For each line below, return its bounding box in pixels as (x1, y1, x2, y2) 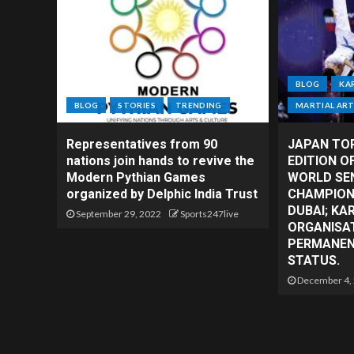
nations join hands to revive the (66, 153, 254, 169)
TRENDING (175, 100, 222, 111)
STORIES (118, 100, 156, 111)
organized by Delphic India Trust (66, 186, 258, 202)
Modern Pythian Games (66, 170, 205, 186)
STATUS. (287, 253, 340, 269)
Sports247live (180, 208, 239, 220)
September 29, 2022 (74, 208, 161, 220)
